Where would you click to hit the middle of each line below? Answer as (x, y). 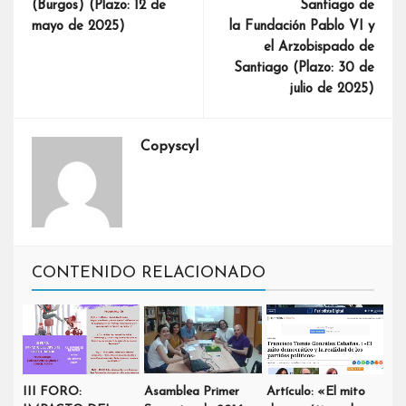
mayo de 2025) (78, 26)
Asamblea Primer (192, 392)
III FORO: (52, 392)
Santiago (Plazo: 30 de (304, 68)
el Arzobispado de (319, 47)
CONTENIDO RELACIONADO (149, 273)
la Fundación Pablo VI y (302, 26)
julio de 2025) (332, 89)
